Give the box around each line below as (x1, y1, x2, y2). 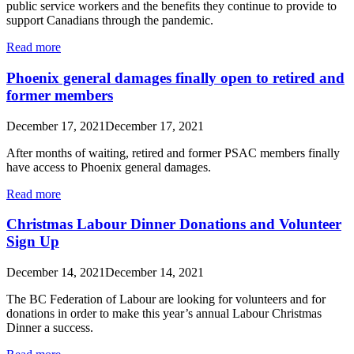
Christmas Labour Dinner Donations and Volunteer (6, 216, 341, 233)
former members (6, 87, 113, 104)
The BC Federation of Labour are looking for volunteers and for (6, 292, 326, 307)
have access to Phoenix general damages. (6, 160, 211, 174)
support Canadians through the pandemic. (6, 13, 213, 28)
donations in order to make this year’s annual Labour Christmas (6, 307, 322, 321)
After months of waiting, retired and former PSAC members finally (6, 145, 340, 160)
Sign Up (6, 233, 59, 250)
